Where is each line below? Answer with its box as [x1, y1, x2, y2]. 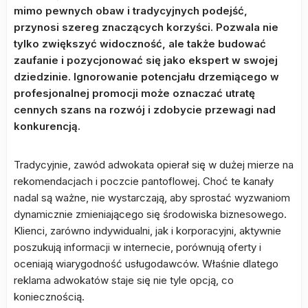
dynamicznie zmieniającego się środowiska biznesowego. [14, 208, 287, 221]
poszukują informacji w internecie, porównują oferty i [14, 241, 261, 254]
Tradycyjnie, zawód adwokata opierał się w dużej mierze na [14, 158, 294, 171]
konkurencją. [14, 120, 80, 133]
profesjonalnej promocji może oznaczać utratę [14, 87, 255, 100]
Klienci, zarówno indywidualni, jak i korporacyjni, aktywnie [14, 224, 281, 237]
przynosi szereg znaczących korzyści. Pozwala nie [14, 21, 278, 34]
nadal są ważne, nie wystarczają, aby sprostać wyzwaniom [14, 191, 290, 204]
